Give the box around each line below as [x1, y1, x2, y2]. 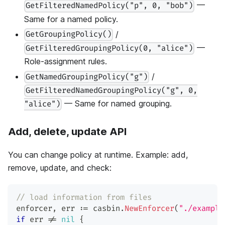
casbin [88, 204, 120, 214]
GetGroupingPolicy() [26, 30, 112, 40]
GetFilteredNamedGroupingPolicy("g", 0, [26, 86, 198, 96]
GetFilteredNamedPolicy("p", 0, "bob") [26, 1, 193, 11]
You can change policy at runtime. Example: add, [8, 150, 188, 160]
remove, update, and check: [8, 163, 111, 173]
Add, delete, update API [8, 126, 127, 138]
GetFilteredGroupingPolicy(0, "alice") [26, 43, 193, 53]
